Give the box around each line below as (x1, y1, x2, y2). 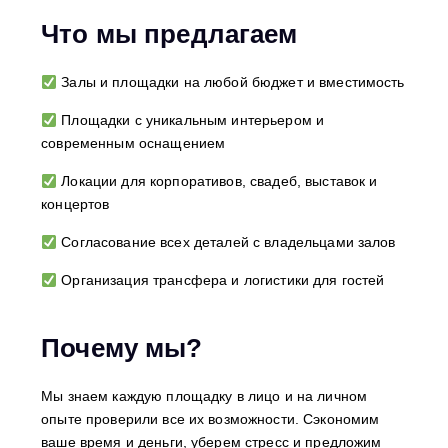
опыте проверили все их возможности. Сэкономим (41, 411, 380, 428)
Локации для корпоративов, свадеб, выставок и (57, 173, 378, 190)
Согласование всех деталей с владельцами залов (57, 234, 396, 251)
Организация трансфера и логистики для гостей (57, 272, 385, 289)
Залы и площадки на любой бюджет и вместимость (57, 74, 405, 91)
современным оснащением (41, 135, 226, 152)
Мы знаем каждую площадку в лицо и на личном (41, 388, 368, 405)
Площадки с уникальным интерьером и (57, 112, 325, 129)
